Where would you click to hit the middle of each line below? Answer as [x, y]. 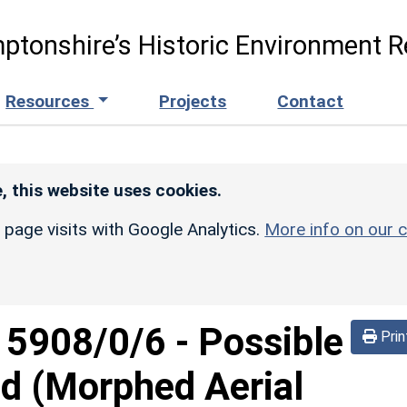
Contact [311, 101]
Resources [50, 101]
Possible [271, 342]
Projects [193, 101]
